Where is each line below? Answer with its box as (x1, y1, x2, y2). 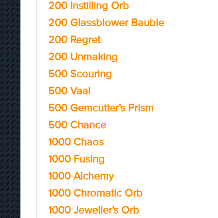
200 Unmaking (48, 51, 118, 63)
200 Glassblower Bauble (48, 17, 164, 29)
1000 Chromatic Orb (48, 187, 143, 199)
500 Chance (48, 119, 106, 131)
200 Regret (48, 34, 100, 46)
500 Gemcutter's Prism (48, 102, 154, 114)
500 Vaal (48, 85, 91, 97)
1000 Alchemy (48, 170, 114, 182)
